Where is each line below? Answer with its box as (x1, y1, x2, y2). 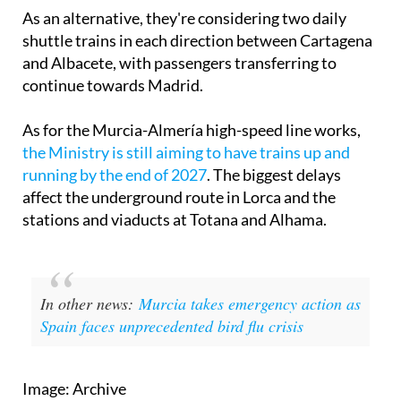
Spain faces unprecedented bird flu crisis (40, 315, 303, 337)
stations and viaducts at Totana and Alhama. (22, 209, 327, 230)
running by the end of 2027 (22, 165, 207, 185)
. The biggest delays (207, 165, 341, 185)
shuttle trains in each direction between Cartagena (22, 30, 372, 51)
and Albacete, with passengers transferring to (22, 53, 337, 73)
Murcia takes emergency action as (139, 293, 361, 315)
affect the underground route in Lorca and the (22, 187, 336, 208)
